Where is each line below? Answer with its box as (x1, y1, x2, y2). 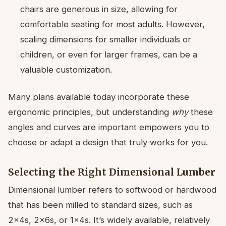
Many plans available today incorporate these (8, 92, 189, 102)
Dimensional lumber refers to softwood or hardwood (8, 185, 216, 195)
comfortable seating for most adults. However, (20, 19, 205, 30)
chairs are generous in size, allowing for (20, 4, 178, 15)
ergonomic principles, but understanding (8, 107, 172, 118)
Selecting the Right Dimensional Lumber (8, 166, 215, 179)
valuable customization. (20, 65, 112, 75)
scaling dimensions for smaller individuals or (20, 34, 191, 45)
